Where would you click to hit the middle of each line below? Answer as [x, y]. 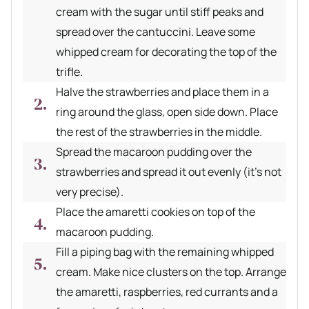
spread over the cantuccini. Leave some [156, 32]
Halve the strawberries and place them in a [162, 92]
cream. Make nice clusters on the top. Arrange [171, 272]
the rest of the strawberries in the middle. [159, 132]
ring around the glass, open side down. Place [167, 112]
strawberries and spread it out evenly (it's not [169, 172]
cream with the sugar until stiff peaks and [160, 12]
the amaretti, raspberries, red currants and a [167, 292]
